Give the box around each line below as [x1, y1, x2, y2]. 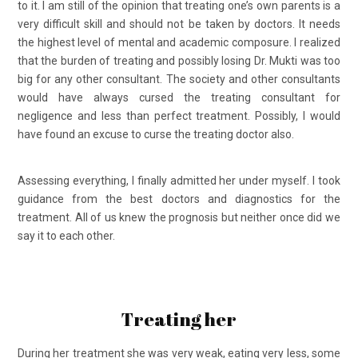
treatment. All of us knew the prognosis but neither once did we [18, 210, 340, 224]
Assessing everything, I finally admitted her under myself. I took [18, 173, 340, 187]
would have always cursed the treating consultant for [18, 90, 340, 104]
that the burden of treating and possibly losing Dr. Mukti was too [18, 54, 340, 67]
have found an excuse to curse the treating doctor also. [18, 127, 294, 141]
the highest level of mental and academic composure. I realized [18, 35, 340, 49]
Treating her [121, 306, 237, 332]
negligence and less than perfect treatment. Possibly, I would [18, 109, 340, 122]
